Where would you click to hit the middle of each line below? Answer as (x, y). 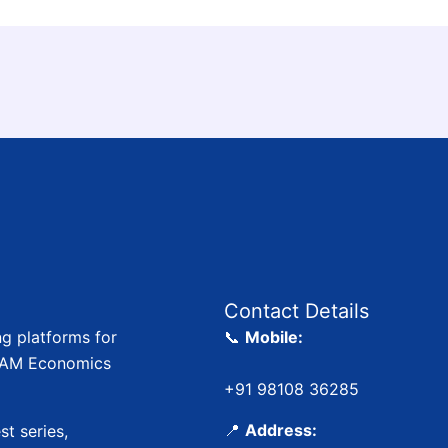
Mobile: (274, 337)
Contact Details (296, 311)
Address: (281, 430)
